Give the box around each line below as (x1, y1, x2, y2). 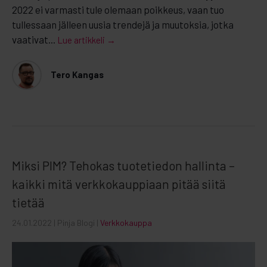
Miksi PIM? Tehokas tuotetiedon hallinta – (12, 157, 235, 173)
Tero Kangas (51, 69, 104, 80)
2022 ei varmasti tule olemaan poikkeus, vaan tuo (12, 3, 224, 15)
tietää (12, 194, 45, 210)
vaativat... (12, 33, 55, 45)
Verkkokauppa (100, 217, 152, 228)
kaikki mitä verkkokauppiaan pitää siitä (12, 176, 226, 191)
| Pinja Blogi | (54, 217, 100, 228)
